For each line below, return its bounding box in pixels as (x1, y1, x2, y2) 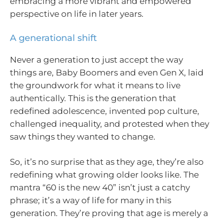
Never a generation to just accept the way (10, 54, 183, 65)
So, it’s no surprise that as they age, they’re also (10, 157, 204, 167)
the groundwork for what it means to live (10, 80, 181, 90)
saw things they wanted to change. (10, 131, 155, 142)
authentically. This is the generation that (10, 93, 176, 103)
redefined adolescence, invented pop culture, (10, 106, 199, 116)
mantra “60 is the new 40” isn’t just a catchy (10, 183, 190, 193)
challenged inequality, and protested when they (10, 118, 209, 129)
